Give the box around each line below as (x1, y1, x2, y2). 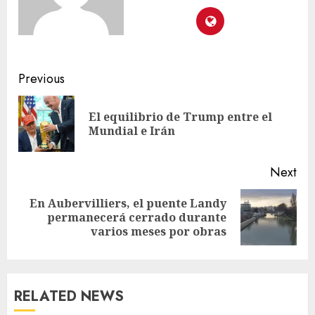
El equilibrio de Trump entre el (89, 109, 272, 125)
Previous (18, 70, 65, 89)
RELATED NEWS (14, 286, 124, 307)
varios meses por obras (91, 224, 226, 240)
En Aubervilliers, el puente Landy (30, 195, 226, 212)
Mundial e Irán (89, 123, 175, 139)
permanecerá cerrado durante (47, 210, 226, 226)
